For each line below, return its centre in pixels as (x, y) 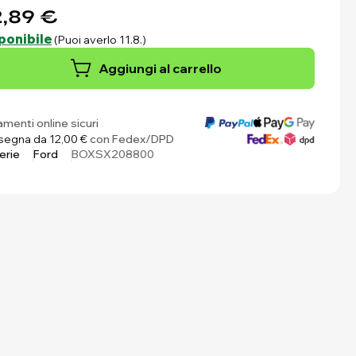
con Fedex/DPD (131, 139)
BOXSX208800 (113, 154)
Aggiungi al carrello (160, 68)
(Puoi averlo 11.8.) (100, 39)
